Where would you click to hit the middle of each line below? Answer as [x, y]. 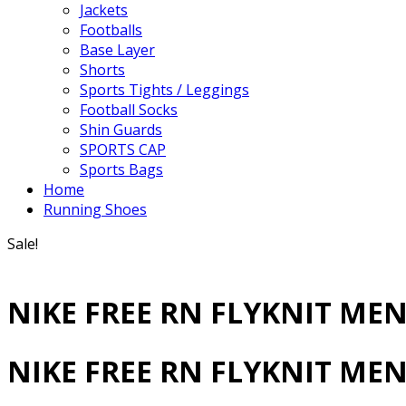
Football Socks [129, 110]
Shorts [102, 70]
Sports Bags [121, 169]
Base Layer [117, 50]
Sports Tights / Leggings [164, 90]
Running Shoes [95, 209]
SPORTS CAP [123, 150]
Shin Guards [121, 130]
